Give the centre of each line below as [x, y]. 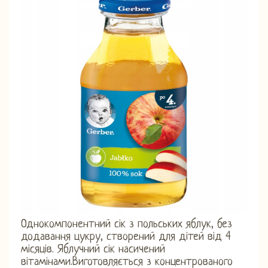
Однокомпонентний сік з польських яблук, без [127, 224]
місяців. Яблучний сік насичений [93, 249]
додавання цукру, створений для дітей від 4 [126, 237]
